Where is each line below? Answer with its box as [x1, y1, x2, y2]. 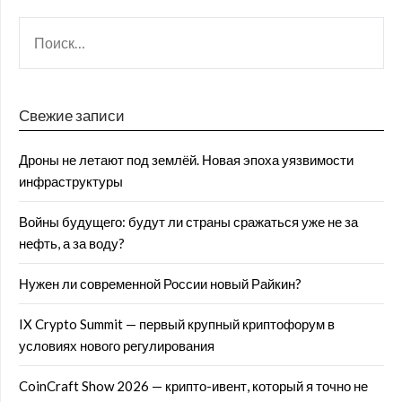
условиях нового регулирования [19, 337, 214, 354]
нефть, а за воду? [19, 235, 125, 251]
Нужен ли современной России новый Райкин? [19, 275, 301, 292]
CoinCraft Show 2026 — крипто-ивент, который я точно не [19, 378, 368, 394]
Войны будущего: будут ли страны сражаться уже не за [19, 214, 358, 230]
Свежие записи [19, 106, 125, 125]
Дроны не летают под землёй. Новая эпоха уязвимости [19, 152, 354, 168]
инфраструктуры [19, 173, 123, 189]
